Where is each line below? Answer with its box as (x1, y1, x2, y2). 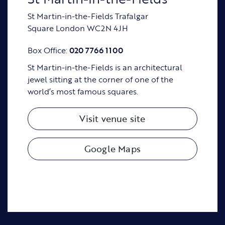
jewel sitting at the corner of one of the (28, 73, 173, 85)
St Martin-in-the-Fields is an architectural (28, 61, 182, 73)
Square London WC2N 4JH (28, 22, 128, 34)
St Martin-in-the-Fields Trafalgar (28, 10, 148, 22)
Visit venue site (79, 112, 146, 126)
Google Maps (84, 142, 141, 156)
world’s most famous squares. (28, 85, 138, 97)
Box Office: (28, 44, 69, 56)
